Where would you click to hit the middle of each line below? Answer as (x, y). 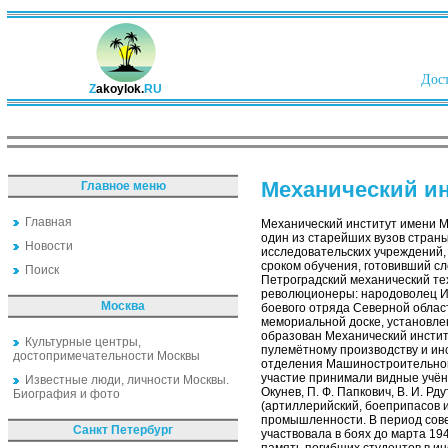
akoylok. (120, 89)
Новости (49, 246)
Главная (48, 222)
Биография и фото (66, 394)
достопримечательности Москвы (106, 356)
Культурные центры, (83, 342)
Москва (123, 306)
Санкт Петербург (123, 430)
